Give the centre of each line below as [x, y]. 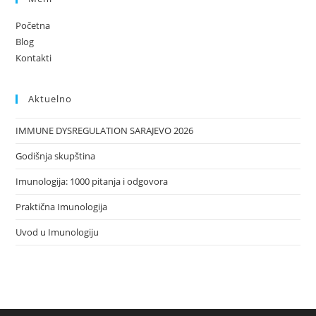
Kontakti [34, 57]
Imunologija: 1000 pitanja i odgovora [92, 181]
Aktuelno [50, 98]
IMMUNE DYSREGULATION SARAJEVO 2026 [105, 130]
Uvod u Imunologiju [57, 232]
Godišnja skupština [56, 156]
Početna [33, 25]
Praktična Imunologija [62, 206]
